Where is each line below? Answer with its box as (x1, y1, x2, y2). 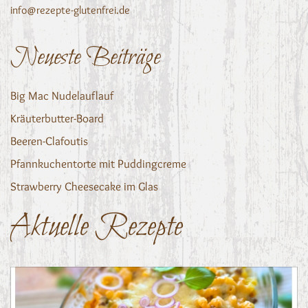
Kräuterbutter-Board (10, 111, 104, 125)
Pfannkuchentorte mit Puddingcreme (10, 156, 186, 170)
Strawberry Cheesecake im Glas (10, 179, 158, 193)
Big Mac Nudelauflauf (10, 88, 113, 102)
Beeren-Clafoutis (10, 133, 88, 148)
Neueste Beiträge (10, 40, 160, 75)
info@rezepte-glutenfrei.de (10, 3, 130, 16)
